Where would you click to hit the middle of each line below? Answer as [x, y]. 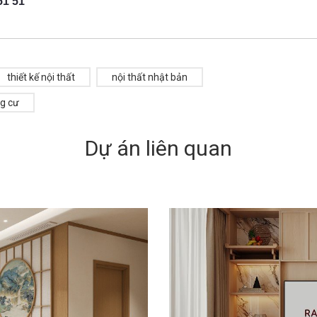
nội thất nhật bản [150, 77]
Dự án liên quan [158, 149]
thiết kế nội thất [41, 77]
